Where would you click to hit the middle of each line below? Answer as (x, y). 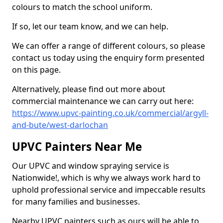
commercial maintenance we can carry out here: (103, 101)
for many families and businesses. (77, 202)
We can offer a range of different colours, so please (109, 46)
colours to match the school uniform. (82, 7)
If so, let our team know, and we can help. (90, 26)
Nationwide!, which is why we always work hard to (106, 178)
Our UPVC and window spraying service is (91, 166)
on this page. (36, 70)
